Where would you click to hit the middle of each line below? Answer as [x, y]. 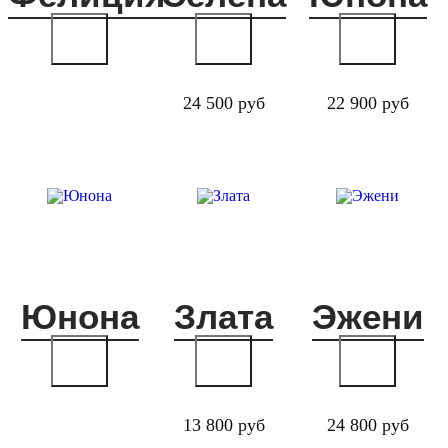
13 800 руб [224, 424]
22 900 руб [367, 102]
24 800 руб [367, 424]
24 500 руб [224, 102]
